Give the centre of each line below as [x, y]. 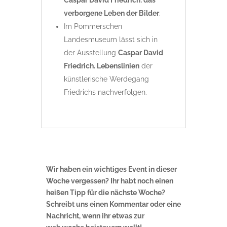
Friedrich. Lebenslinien [101, 66]
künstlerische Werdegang [106, 79]
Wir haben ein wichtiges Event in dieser [111, 169]
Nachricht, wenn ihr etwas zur [95, 216]
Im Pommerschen [93, 27]
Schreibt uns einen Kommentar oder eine [113, 204]
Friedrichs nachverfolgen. [105, 92]
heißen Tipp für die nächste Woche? [105, 193]
